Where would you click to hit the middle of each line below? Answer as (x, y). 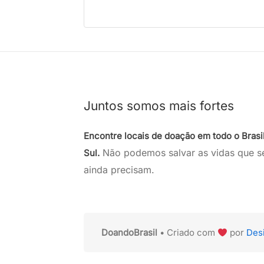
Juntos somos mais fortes (159, 106)
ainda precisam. (119, 170)
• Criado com (187, 232)
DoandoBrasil (129, 232)
